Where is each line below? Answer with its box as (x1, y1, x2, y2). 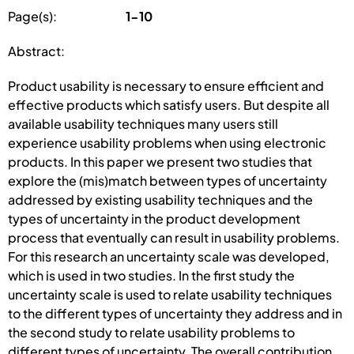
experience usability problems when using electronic (8, 134, 326, 151)
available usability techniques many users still (8, 115, 278, 132)
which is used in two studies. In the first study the (8, 266, 295, 284)
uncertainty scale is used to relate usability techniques (8, 285, 332, 303)
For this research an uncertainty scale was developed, (8, 247, 330, 265)
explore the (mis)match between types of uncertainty (8, 171, 327, 189)
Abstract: (8, 42, 65, 59)
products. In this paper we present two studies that (8, 153, 312, 170)
